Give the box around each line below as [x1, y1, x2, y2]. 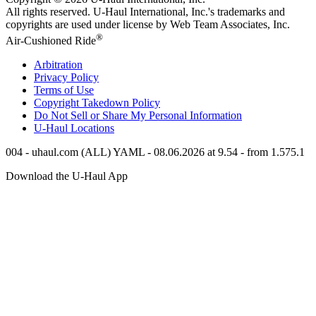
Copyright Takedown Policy [34, 96, 160, 109]
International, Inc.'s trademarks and [127, 6, 285, 18]
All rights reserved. [6, 6, 93, 18]
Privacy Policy [34, 71, 99, 83]
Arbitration [34, 58, 83, 71]
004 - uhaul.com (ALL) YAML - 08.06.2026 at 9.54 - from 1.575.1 [6, 145, 305, 158]
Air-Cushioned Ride [6, 34, 96, 47]
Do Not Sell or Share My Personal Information [34, 109, 242, 121]
